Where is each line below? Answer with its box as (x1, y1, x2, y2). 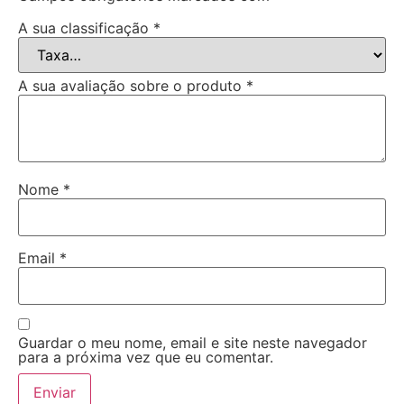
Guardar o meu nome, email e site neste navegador (18, 334, 367, 353)
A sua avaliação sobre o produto (18, 76, 246, 95)
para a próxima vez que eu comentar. (18, 348, 273, 367)
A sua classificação (18, 18, 153, 37)
